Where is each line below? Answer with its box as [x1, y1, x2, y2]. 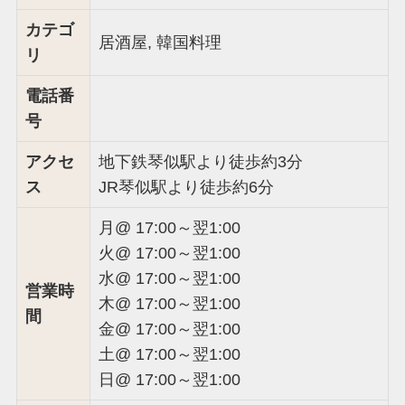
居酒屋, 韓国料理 [98, 33, 221, 52]
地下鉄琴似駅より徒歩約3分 [98, 152, 303, 171]
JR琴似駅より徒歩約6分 [98, 177, 274, 196]
